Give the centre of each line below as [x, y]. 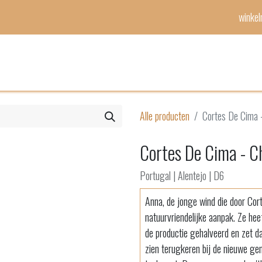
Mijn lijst [124, 62]
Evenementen [172, 62]
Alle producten [165, 116]
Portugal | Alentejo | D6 [182, 175]
